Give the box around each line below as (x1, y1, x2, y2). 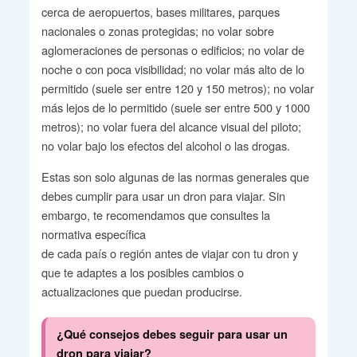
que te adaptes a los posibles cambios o (41, 264, 244, 280)
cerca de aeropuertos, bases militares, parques (41, 3, 280, 20)
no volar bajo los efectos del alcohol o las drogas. (41, 137, 290, 154)
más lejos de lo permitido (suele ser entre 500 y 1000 (41, 99, 310, 116)
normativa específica (41, 226, 146, 242)
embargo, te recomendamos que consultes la (41, 206, 270, 223)
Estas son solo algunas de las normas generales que (41, 168, 309, 185)
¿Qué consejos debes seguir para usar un (57, 325, 288, 342)
